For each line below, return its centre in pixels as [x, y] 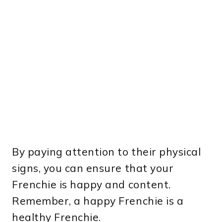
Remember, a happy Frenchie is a [98, 200]
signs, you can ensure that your [93, 168]
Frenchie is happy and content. [91, 184]
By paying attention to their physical [107, 151]
